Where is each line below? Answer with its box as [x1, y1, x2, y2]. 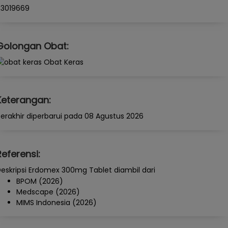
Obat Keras [44, 56, 83, 67]
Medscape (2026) [16, 186, 80, 197]
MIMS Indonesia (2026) [16, 197, 97, 208]
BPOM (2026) [16, 176, 63, 186]
